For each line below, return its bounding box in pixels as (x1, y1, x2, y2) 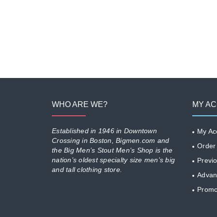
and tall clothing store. (52, 166, 122, 173)
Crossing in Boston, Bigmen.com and (52, 137, 170, 144)
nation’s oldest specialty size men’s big (52, 156, 175, 164)
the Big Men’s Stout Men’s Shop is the (52, 146, 173, 154)
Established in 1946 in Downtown (52, 127, 157, 135)
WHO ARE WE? (52, 100, 108, 108)
